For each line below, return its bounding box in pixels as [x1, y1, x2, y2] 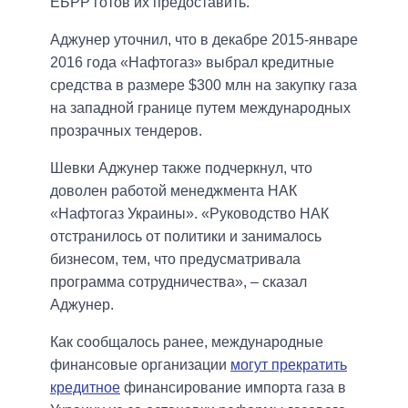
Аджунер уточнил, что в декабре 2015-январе [50, 32, 358, 48]
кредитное [50, 380, 120, 396]
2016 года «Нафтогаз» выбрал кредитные [50, 55, 334, 71]
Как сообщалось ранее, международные [50, 334, 323, 351]
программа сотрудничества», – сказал [50, 274, 307, 291]
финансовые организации [50, 357, 230, 373]
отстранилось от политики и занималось [50, 229, 321, 245]
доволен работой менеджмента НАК [50, 183, 297, 199]
